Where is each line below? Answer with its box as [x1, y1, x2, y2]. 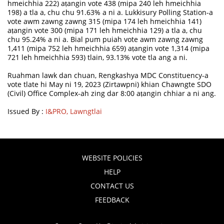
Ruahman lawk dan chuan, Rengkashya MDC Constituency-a [7, 70, 209, 80]
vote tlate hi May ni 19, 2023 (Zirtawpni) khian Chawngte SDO [7, 79, 212, 89]
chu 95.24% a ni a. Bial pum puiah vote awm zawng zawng [7, 34, 203, 44]
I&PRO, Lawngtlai [45, 106, 102, 116]
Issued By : [7, 106, 46, 116]
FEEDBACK [94, 194, 129, 204]
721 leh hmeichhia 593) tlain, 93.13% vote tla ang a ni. [7, 52, 188, 62]
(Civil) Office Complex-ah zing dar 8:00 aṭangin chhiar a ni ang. [7, 88, 216, 98]
